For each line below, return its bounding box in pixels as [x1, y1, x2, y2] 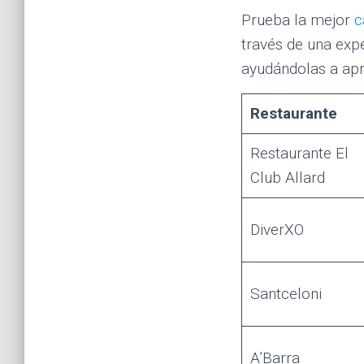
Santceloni [249, 284, 322, 303]
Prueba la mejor [241, 10, 354, 29]
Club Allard [249, 167, 325, 187]
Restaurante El [249, 143, 349, 162]
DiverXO [249, 219, 304, 239]
